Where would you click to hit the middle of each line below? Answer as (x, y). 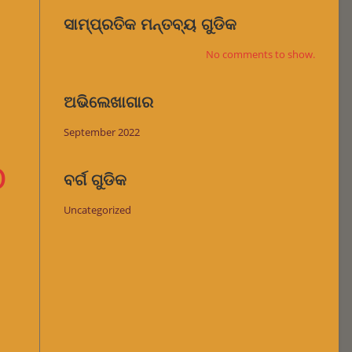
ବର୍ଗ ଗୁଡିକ (95, 179)
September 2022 (102, 132)
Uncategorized (97, 210)
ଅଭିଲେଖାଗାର (108, 101)
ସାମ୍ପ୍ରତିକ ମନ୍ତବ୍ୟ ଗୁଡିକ (150, 24)
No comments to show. (260, 54)
